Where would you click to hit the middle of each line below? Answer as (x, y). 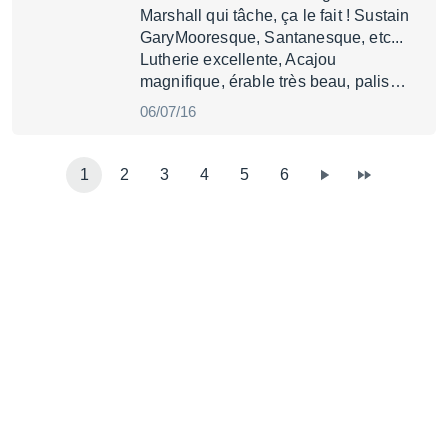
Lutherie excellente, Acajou (238, 59)
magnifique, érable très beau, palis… (273, 81)
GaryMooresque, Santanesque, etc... (272, 37)
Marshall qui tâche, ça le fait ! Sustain (275, 15)
